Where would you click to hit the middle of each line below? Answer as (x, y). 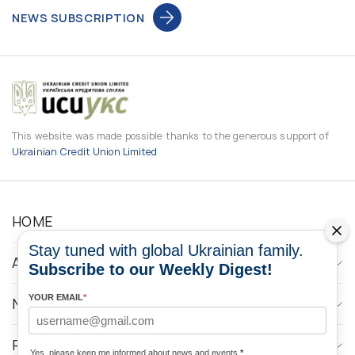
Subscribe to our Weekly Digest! (151, 269)
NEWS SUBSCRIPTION (78, 17)
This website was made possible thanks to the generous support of (170, 136)
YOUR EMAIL (56, 297)
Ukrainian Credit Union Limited (85, 152)
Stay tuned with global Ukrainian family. (166, 250)
